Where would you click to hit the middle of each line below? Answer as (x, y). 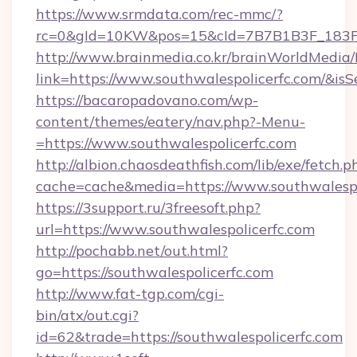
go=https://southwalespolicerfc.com (155, 272)
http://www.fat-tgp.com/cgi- (130, 294)
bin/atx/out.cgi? (87, 315)
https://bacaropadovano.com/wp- (147, 100)
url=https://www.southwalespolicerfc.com (175, 229)
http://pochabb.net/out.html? (132, 251)
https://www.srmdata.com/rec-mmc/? (159, 14)
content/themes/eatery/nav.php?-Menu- (171, 122)
